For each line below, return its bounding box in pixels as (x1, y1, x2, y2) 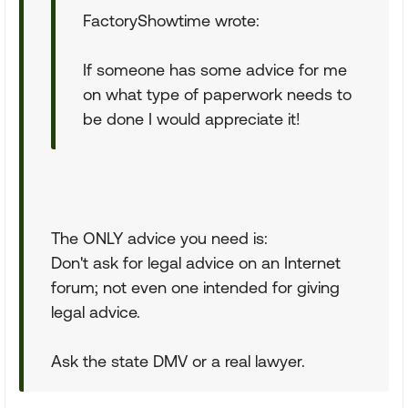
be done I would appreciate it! (83, 109, 301, 128)
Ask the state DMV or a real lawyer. (51, 352, 305, 371)
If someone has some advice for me (83, 60, 347, 79)
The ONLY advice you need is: (51, 229, 268, 248)
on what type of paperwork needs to (83, 85, 352, 104)
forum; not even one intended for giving (51, 278, 340, 297)
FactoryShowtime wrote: (83, 11, 260, 30)
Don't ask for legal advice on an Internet (51, 253, 341, 272)
